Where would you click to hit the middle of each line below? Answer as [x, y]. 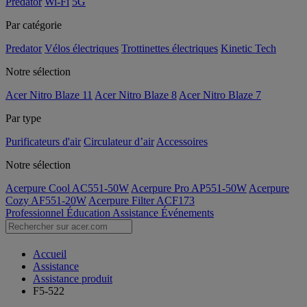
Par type [23, 118]
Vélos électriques [82, 48]
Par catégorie [34, 25]
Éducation [89, 213]
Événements [187, 213]
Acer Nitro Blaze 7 [220, 95]
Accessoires [182, 142]
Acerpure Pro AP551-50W [189, 188]
